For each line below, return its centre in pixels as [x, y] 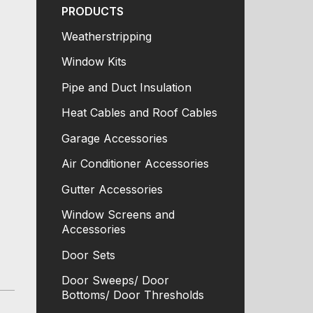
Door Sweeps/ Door [115, 281]
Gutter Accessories [112, 189]
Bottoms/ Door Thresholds [132, 295]
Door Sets [88, 255]
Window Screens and [118, 215]
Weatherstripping [106, 37]
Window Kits [94, 62]
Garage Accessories [114, 138]
